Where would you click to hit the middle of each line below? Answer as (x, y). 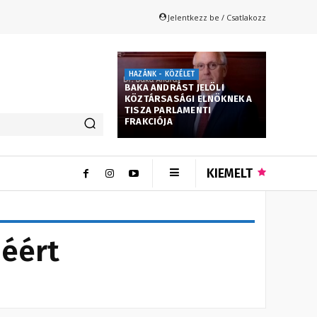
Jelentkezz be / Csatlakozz (217, 17)
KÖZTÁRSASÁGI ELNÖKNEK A (189, 98)
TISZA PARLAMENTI (168, 110)
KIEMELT (230, 173)
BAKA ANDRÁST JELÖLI (174, 87)
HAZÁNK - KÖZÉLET (162, 74)
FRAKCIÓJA (149, 121)
